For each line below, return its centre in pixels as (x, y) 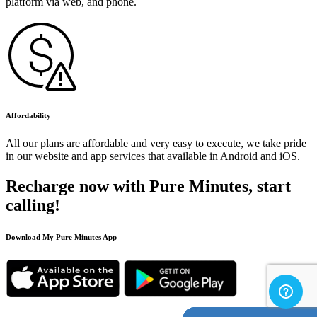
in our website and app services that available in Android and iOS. (153, 156)
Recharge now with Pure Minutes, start (148, 186)
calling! (33, 205)
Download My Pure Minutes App (61, 237)
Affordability (28, 116)
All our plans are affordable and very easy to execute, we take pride (156, 144)
